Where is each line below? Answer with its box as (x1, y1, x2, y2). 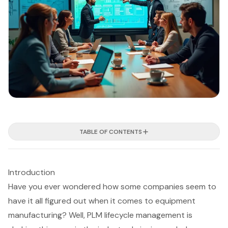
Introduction (8, 167, 55, 178)
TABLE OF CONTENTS (79, 128, 142, 136)
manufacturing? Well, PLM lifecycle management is (8, 210, 192, 221)
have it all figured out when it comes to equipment (8, 195, 195, 207)
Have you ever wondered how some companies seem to (8, 181, 216, 192)
